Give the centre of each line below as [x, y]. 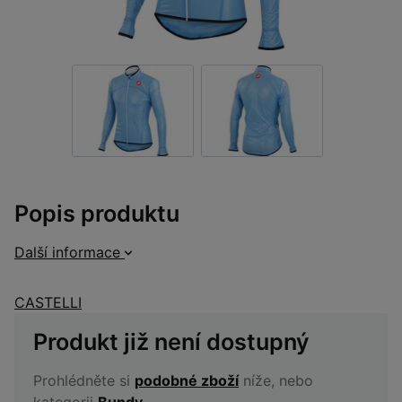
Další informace [70, 252]
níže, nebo [276, 380]
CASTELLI [48, 302]
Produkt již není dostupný [171, 341]
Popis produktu [97, 213]
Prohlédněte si [84, 380]
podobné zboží [187, 380]
